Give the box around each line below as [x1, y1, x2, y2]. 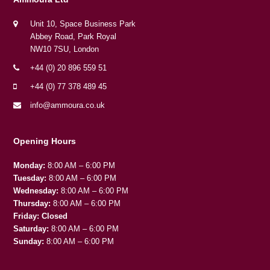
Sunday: [13, 237, 45, 246]
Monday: [13, 161, 46, 171]
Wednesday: [13, 186, 59, 196]
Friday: [13, 212, 40, 221]
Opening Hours [13, 136, 77, 146]
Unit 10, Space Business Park [30, 19, 136, 29]
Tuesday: [13, 174, 47, 183]
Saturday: [13, 224, 49, 234]
